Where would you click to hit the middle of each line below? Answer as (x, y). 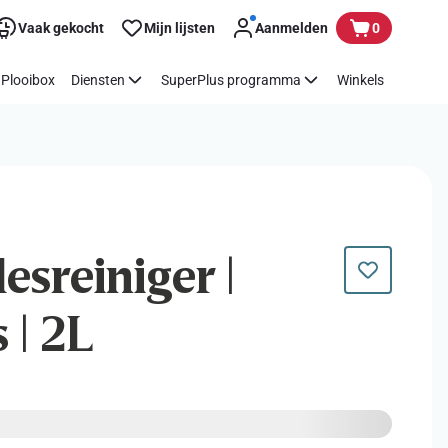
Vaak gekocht (61, 27)
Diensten (98, 79)
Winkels (360, 79)
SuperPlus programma (231, 79)
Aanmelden (291, 27)
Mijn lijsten (179, 27)
